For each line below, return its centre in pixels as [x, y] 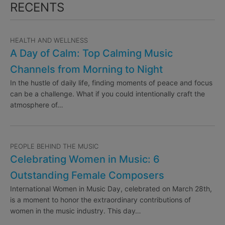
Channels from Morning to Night [86, 70]
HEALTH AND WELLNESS [49, 40]
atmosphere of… [37, 105]
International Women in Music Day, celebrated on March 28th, [111, 189]
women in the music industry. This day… [76, 211]
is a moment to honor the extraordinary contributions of [100, 200]
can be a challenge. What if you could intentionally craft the [107, 94]
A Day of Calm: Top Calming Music [91, 53]
